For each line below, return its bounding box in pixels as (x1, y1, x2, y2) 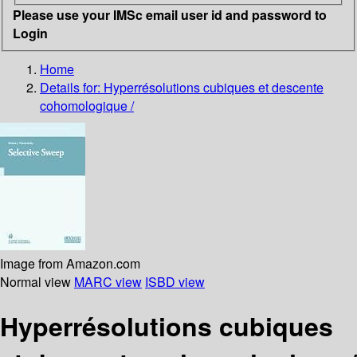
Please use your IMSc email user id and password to (13, 5, 327, 24)
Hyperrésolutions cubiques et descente (104, 77, 324, 96)
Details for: (40, 77, 104, 96)
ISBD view (145, 272, 205, 291)
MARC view (74, 272, 142, 291)
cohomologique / (40, 96, 134, 115)
